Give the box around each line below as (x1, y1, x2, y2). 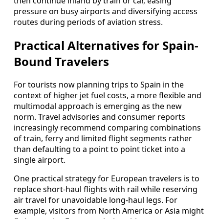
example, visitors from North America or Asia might (14, 205, 204, 216)
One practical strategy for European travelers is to (14, 173, 199, 184)
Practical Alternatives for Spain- (14, 37, 198, 54)
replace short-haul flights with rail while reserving (14, 183, 197, 195)
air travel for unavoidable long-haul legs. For (14, 194, 177, 205)
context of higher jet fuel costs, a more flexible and (14, 89, 201, 101)
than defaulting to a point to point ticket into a (14, 143, 185, 154)
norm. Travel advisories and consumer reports (14, 111, 185, 122)
